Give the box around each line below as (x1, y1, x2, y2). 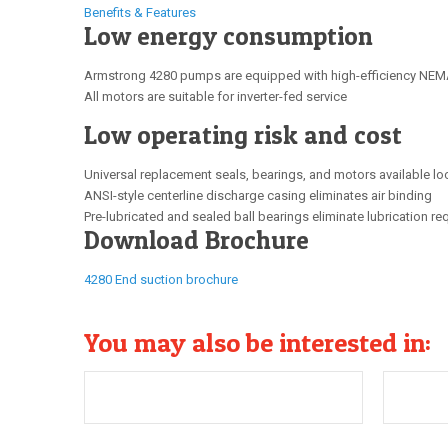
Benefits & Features (84, 5, 196, 20)
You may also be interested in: (84, 327, 431, 358)
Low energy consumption (84, 21, 373, 51)
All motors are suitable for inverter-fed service (84, 89, 347, 104)
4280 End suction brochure (84, 272, 238, 287)
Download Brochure (84, 225, 309, 255)
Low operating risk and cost (84, 120, 402, 150)
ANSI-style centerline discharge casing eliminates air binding (84, 188, 432, 203)
